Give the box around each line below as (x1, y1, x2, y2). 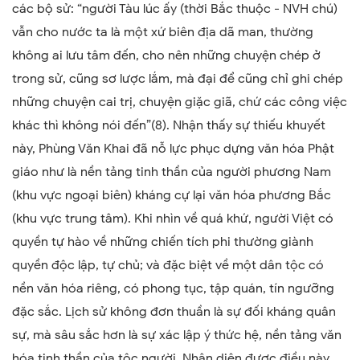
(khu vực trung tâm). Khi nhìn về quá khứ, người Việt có (12, 210, 333, 227)
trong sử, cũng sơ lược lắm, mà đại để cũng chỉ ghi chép (12, 70, 343, 87)
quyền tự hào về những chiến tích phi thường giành (12, 233, 313, 250)
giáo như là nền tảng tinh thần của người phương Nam (12, 163, 331, 180)
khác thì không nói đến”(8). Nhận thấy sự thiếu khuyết (12, 117, 325, 133)
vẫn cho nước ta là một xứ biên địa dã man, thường (12, 23, 313, 40)
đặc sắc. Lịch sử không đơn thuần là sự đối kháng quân (12, 303, 336, 320)
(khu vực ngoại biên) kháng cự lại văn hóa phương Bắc (12, 186, 331, 203)
